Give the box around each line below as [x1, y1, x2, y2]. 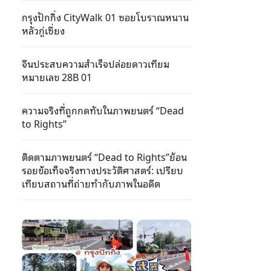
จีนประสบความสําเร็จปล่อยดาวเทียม [22, 56, 169, 71]
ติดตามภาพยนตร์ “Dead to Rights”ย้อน [22, 149, 187, 165]
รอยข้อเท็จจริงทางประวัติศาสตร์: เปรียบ [22, 162, 183, 178]
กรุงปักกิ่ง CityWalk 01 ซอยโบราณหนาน [22, 9, 189, 25]
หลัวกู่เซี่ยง [22, 22, 65, 38]
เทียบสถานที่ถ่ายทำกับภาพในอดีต [22, 175, 160, 191]
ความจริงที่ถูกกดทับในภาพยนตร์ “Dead [22, 102, 184, 118]
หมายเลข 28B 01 [22, 69, 92, 85]
